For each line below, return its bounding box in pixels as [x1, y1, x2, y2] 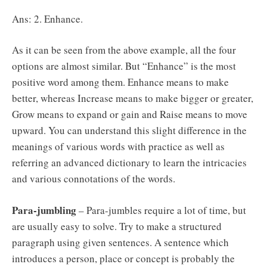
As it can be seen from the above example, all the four [12, 43, 236, 57]
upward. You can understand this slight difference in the [12, 123, 247, 138]
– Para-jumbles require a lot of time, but [76, 203, 246, 217]
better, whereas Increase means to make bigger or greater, [12, 91, 253, 105]
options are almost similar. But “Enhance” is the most [12, 59, 236, 73]
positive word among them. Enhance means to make [12, 75, 229, 89]
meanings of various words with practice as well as [12, 139, 225, 154]
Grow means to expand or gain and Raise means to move [12, 107, 247, 122]
